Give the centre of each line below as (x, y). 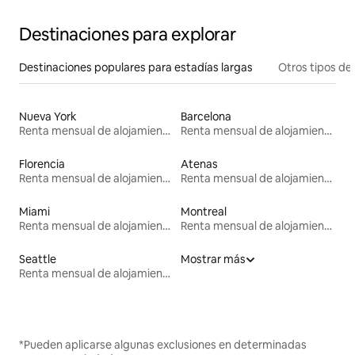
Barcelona (206, 117)
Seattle (38, 260)
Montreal (204, 212)
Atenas (199, 164)
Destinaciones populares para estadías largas (136, 68)
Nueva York (48, 117)
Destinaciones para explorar (128, 35)
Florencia (42, 164)
